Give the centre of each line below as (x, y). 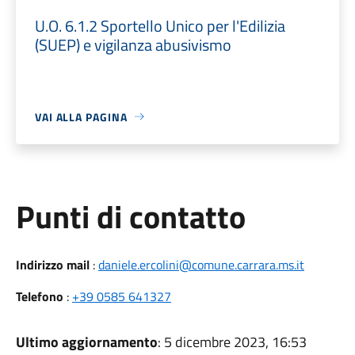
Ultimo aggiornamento (86, 342)
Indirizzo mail (52, 264)
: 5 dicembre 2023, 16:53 (232, 342)
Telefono (39, 296)
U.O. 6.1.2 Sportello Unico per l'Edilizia (160, 25)
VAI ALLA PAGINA (81, 116)
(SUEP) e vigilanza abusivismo (133, 44)
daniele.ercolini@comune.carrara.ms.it (201, 264)
